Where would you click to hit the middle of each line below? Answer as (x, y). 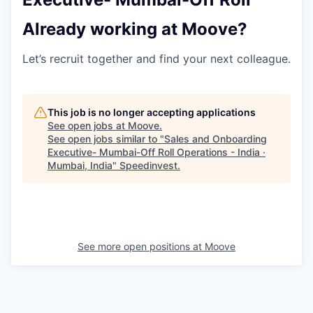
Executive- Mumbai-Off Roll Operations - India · (156, 152)
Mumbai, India (80, 165)
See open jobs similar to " (106, 138)
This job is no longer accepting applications (152, 112)
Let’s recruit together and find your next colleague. (156, 58)
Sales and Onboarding (216, 138)
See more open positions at (141, 246)
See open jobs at (88, 125)
